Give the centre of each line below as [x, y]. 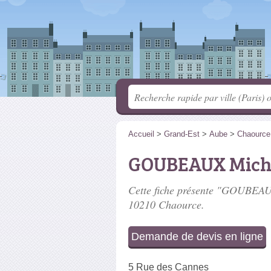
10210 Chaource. [166, 204]
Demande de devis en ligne [197, 237]
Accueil [141, 134]
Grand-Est [182, 134]
